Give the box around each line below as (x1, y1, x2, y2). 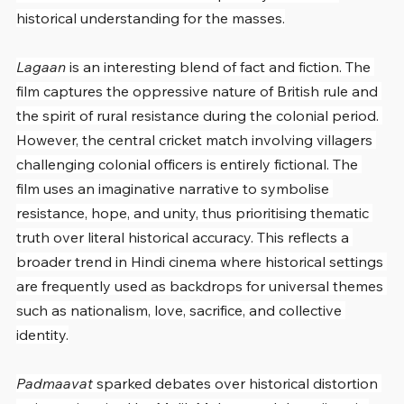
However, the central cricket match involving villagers (16, 130, 376, 149)
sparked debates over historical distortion (93, 373, 381, 392)
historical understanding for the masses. (16, 8, 285, 27)
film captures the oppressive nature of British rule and (16, 81, 381, 100)
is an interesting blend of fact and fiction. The (66, 57, 374, 76)
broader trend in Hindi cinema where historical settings (16, 252, 387, 271)
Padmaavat (16, 373, 93, 392)
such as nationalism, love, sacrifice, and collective (16, 300, 345, 319)
